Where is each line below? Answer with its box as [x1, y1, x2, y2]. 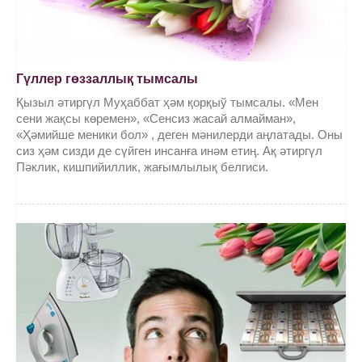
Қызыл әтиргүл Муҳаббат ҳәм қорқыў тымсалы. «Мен [16, 95, 318, 110]
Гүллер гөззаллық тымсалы [16, 72, 198, 86]
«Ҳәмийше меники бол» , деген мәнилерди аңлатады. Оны [16, 128, 343, 142]
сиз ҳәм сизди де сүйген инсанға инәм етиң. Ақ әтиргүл [16, 144, 322, 158]
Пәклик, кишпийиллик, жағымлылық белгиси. [16, 160, 268, 175]
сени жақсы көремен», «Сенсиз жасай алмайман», [16, 112, 296, 126]
